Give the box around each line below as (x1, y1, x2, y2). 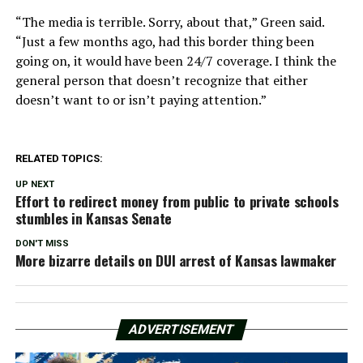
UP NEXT (15, 178, 54, 190)
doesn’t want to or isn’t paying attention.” (15, 90, 267, 109)
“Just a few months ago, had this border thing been (15, 32, 314, 50)
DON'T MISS (15, 237, 69, 249)
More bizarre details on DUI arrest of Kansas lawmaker (15, 249, 337, 271)
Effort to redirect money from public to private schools (15, 190, 339, 211)
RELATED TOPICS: (15, 152, 103, 164)
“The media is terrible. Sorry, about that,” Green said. (15, 12, 324, 31)
